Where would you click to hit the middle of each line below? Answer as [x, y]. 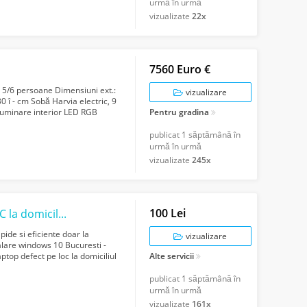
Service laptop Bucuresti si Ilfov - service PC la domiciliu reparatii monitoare [63, 214]
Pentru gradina [179, 112]
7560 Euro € [180, 70]
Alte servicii [171, 256]
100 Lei [167, 213]
